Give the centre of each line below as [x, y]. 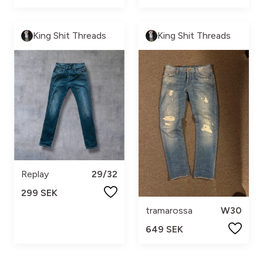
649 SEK [164, 230]
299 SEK [39, 193]
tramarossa [169, 211]
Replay [35, 174]
